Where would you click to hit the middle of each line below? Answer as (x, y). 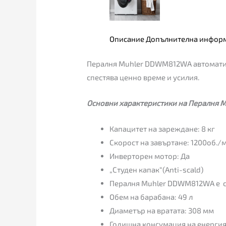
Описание (127, 39)
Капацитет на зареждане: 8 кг (162, 129)
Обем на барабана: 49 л (151, 197)
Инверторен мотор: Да (150, 156)
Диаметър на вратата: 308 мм (162, 211)
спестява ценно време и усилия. (143, 77)
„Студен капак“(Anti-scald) (157, 170)
